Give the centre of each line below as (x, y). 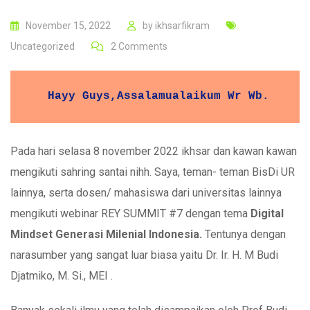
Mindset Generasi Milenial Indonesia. (108, 234)
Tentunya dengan (245, 234)
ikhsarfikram (182, 25)
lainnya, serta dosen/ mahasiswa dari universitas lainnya (146, 192)
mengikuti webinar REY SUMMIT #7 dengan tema (129, 213)
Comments (142, 46)
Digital (266, 213)
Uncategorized (43, 46)
